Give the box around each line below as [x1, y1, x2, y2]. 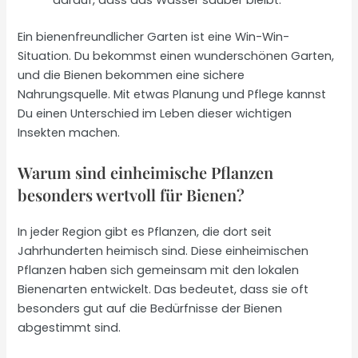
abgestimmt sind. [18, 319, 121, 336]
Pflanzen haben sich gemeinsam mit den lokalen [18, 261, 300, 278]
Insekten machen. [18, 125, 121, 141]
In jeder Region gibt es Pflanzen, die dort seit [18, 223, 272, 240]
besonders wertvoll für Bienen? [18, 183, 245, 205]
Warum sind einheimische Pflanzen [18, 161, 274, 183]
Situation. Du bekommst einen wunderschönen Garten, [18, 48, 335, 65]
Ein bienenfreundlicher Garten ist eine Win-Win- [18, 29, 290, 46]
